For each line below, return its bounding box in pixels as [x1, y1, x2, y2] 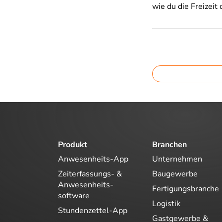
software [58, 190, 90, 201]
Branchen [152, 139, 187, 150]
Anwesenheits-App [58, 154, 128, 165]
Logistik [152, 198, 180, 209]
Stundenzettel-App [58, 205, 127, 216]
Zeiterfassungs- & [58, 168, 122, 179]
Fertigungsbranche [152, 183, 219, 194]
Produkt [58, 139, 87, 150]
